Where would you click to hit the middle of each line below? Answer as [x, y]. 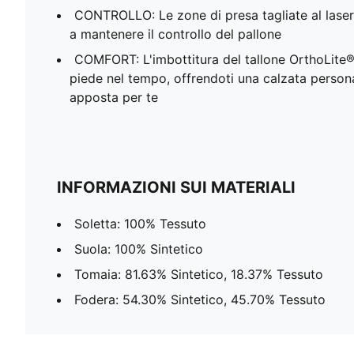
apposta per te [114, 98]
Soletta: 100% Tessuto [140, 224]
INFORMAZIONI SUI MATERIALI [176, 188]
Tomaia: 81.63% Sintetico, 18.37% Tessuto [199, 275]
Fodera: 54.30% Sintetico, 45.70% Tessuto [200, 300]
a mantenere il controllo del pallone [175, 34]
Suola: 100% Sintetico [139, 249]
